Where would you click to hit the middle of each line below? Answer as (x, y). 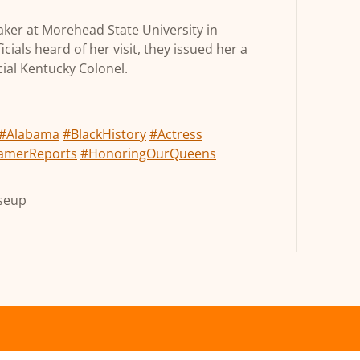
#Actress (176, 134)
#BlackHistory (104, 134)
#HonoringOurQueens (148, 153)
